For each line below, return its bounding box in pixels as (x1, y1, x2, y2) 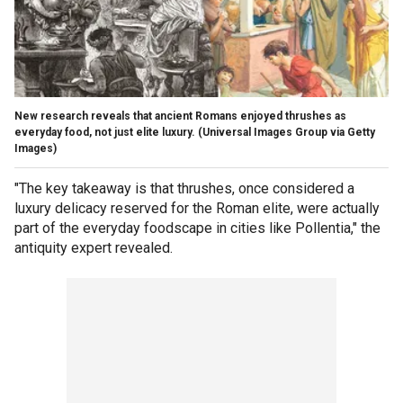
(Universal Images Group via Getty (198, 125, 375, 139)
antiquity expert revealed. (14, 238, 173, 256)
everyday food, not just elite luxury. (14, 125, 195, 139)
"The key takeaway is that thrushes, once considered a (14, 179, 354, 197)
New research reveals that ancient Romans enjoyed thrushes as (14, 109, 346, 122)
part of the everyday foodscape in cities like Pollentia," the (14, 219, 381, 237)
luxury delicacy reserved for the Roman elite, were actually (14, 199, 380, 217)
